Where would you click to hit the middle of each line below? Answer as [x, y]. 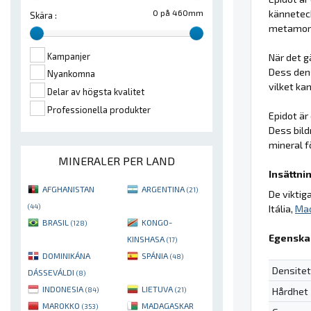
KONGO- [157, 222]
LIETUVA [158, 289]
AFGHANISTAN [68, 189]
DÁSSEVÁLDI [52, 272]
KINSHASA [147, 239]
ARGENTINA [164, 189]
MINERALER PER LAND [117, 161]
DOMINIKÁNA [66, 256]
